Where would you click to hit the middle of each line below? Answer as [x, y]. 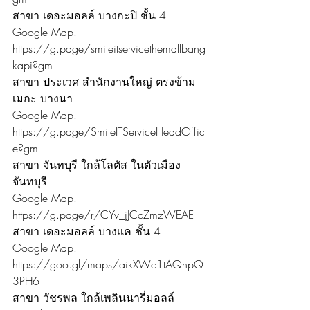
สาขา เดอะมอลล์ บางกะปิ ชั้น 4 [89, 15]
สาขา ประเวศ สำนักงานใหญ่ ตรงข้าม [104, 81]
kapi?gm [33, 65]
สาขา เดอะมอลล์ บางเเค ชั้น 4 [86, 231]
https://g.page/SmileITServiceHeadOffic [109, 131]
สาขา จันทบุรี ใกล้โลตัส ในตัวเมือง [97, 164]
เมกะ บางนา [43, 98]
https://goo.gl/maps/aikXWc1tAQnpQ [108, 264]
